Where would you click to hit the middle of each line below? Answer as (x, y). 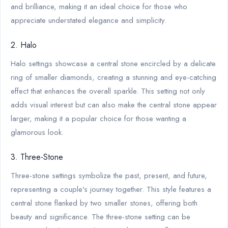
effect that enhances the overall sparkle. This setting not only (108, 91)
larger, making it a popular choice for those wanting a (98, 118)
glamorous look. (37, 132)
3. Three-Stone (37, 157)
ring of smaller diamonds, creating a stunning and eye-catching (113, 77)
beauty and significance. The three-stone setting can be (101, 217)
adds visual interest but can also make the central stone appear (114, 105)
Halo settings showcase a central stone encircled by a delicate (113, 63)
